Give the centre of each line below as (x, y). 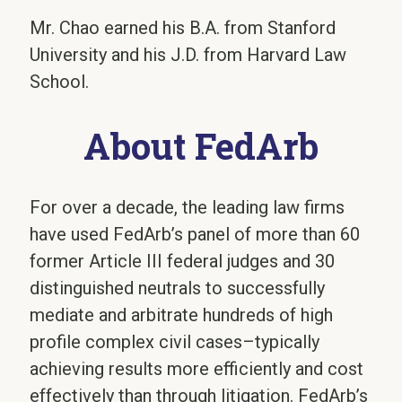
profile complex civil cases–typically (175, 341)
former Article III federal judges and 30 (183, 261)
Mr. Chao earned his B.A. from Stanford (183, 28)
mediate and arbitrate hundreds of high (182, 315)
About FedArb (201, 146)
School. (60, 82)
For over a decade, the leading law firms (188, 207)
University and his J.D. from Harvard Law (188, 55)
